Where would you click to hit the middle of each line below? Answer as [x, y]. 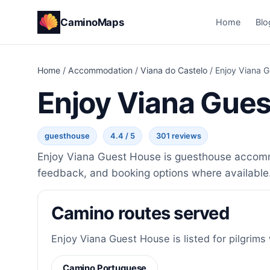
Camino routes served [140, 213]
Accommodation [100, 71]
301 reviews [178, 136]
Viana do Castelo [174, 71]
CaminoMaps [92, 22]
